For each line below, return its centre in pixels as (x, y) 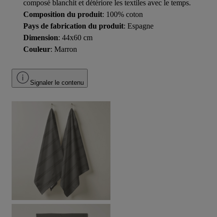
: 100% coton (123, 14)
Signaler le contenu (57, 82)
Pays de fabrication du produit (73, 26)
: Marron (64, 49)
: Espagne (139, 26)
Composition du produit (63, 14)
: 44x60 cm (75, 37)
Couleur (37, 49)
